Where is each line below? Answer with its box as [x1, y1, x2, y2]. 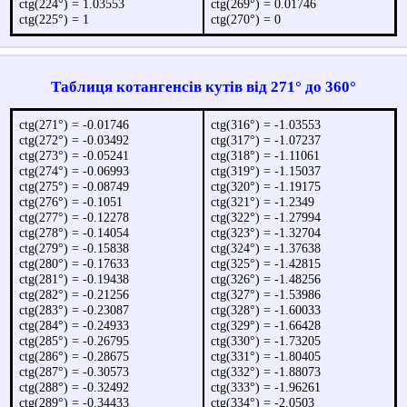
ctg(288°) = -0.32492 [19, 379, 130, 394]
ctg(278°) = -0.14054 [19, 224, 130, 240]
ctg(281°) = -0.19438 [19, 271, 130, 286]
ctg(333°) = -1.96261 [211, 379, 322, 394]
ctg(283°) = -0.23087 [19, 302, 130, 317]
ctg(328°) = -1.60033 [211, 302, 322, 317]
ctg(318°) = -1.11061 [211, 147, 321, 163]
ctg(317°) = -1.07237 [211, 132, 322, 147]
